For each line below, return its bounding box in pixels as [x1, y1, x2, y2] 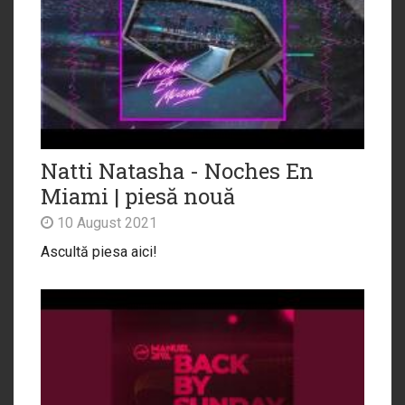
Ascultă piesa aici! [41, 242, 157, 260]
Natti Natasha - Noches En [41, 155, 314, 185]
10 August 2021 [53, 213, 157, 231]
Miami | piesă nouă [41, 181, 235, 211]
